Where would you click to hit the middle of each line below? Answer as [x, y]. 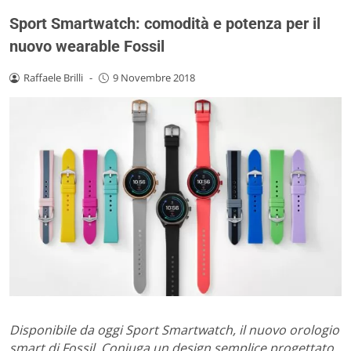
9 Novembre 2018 [154, 77]
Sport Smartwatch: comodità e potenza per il [165, 23]
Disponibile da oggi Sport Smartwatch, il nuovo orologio [174, 330]
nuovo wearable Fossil [87, 46]
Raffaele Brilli [53, 77]
